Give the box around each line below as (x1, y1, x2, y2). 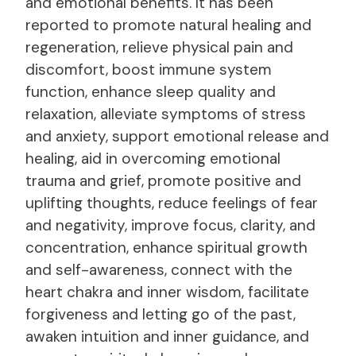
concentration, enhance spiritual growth (25, 237, 308, 257)
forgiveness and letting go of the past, (25, 304, 296, 324)
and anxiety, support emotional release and (25, 126, 329, 146)
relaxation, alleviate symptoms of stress (25, 103, 306, 124)
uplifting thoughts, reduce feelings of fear (25, 192, 318, 213)
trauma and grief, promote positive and (25, 170, 301, 191)
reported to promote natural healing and (25, 14, 311, 35)
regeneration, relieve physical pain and (25, 37, 293, 57)
